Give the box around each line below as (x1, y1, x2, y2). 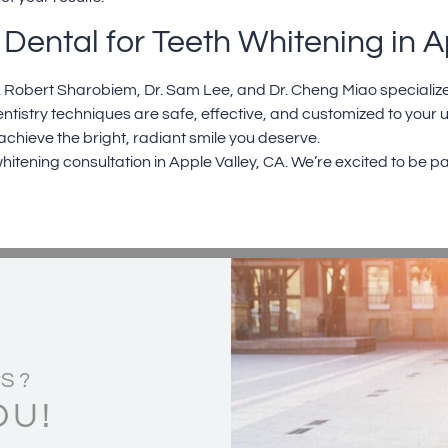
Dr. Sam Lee (144, 81, 230, 98)
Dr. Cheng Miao (269, 81, 377, 98)
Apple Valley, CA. (169, 153, 288, 170)
